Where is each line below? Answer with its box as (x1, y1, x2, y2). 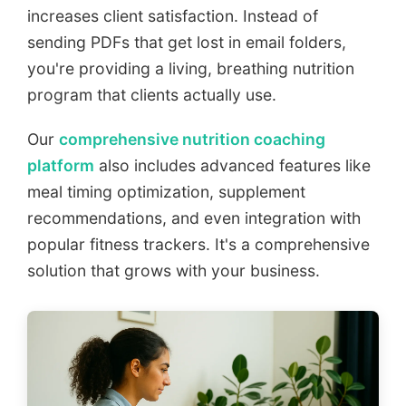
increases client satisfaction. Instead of (27, 6, 318, 26)
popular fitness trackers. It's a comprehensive (27, 235, 370, 255)
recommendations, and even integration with (27, 208, 361, 228)
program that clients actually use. (27, 85, 276, 105)
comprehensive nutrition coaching (59, 130, 325, 150)
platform (27, 156, 94, 176)
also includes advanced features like (94, 156, 371, 176)
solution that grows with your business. (27, 261, 320, 281)
